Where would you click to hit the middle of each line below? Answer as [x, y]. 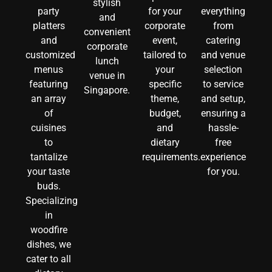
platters [49, 26]
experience [223, 157]
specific [165, 84]
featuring [49, 84]
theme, [165, 99]
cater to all [49, 259]
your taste [49, 172]
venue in [107, 76]
